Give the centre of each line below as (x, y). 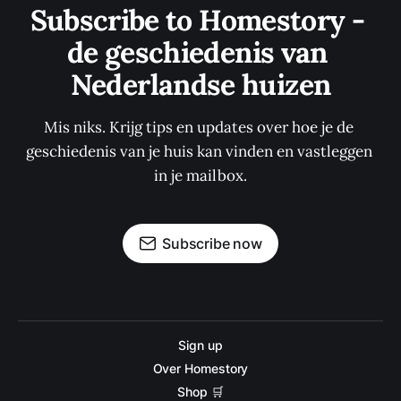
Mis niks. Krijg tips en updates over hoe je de (200, 127)
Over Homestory (200, 368)
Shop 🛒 (200, 392)
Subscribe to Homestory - (200, 20)
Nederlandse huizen (200, 85)
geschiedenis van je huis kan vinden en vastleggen (200, 151)
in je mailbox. (200, 175)
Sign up (200, 345)
